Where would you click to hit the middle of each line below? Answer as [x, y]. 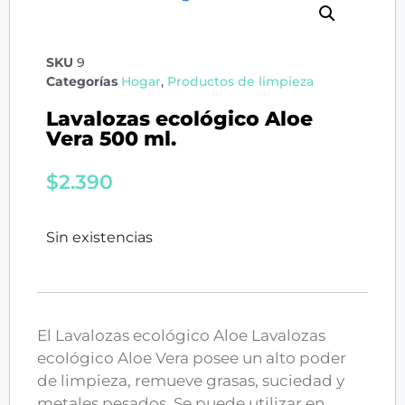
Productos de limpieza [240, 82]
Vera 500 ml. [111, 139]
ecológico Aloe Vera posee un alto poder [192, 358]
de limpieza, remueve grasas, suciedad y [191, 380]
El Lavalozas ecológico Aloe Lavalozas [181, 335]
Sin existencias [99, 238]
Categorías [82, 82]
